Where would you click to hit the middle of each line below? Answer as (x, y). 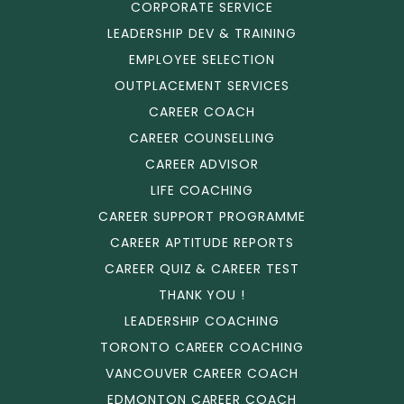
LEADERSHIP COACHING (202, 321)
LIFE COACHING (202, 190)
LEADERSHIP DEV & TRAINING (202, 33)
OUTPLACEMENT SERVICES (202, 86)
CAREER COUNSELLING (202, 138)
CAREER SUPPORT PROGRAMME (202, 216)
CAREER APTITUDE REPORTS (202, 243)
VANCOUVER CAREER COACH (202, 373)
